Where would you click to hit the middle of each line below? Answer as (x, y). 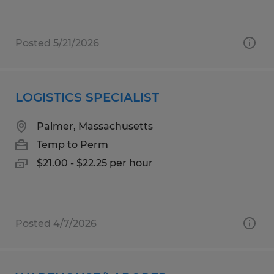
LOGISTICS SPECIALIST (87, 97)
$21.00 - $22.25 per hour (95, 163)
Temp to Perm (72, 144)
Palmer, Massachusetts (95, 126)
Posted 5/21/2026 (57, 43)
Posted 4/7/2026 (56, 223)
